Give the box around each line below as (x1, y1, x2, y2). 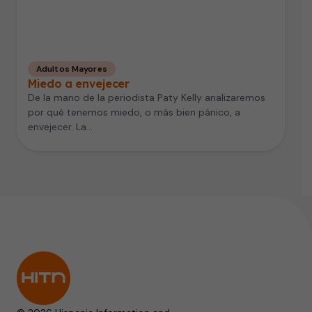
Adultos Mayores (36, 63, 107, 75)
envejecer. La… (28, 120, 93, 133)
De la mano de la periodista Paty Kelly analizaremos (28, 91, 265, 104)
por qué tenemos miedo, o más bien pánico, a (28, 105, 240, 118)
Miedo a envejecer (28, 76, 130, 91)
